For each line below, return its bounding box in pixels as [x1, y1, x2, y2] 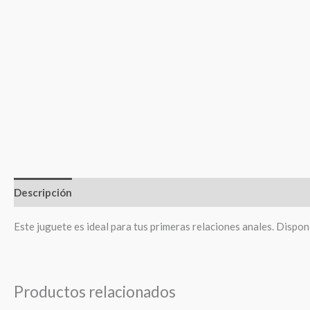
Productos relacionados [14, 282, 176, 302]
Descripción [14, 185, 72, 199]
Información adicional [84, 185, 189, 199]
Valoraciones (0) [201, 185, 280, 199]
